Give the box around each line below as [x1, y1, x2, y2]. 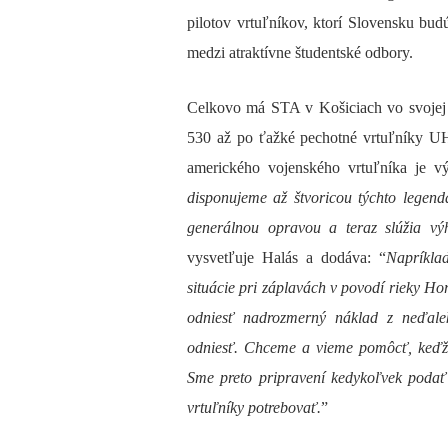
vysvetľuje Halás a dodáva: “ [187, 248, 386, 266]
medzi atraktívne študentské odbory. [187, 43, 413, 61]
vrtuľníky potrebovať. [187, 398, 321, 416]
